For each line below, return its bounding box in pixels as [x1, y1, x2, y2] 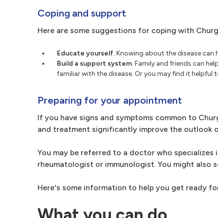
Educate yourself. [57, 49, 115, 57]
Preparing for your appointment [37, 94, 182, 106]
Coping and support [37, 7, 127, 19]
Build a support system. [57, 59, 133, 68]
